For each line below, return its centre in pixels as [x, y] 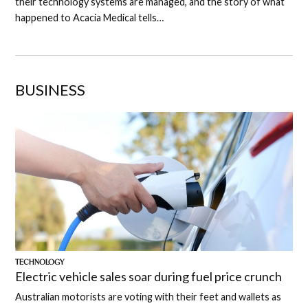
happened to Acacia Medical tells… [90, 17]
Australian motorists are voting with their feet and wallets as [148, 296]
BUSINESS [51, 89]
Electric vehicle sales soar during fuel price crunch [149, 276]
